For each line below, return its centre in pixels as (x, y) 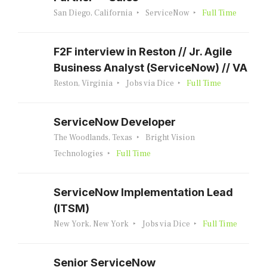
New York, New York (91, 224)
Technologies (78, 154)
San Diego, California (93, 13)
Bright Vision (170, 138)
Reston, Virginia (83, 83)
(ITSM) (72, 208)
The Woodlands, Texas (93, 138)
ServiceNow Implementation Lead (143, 192)
